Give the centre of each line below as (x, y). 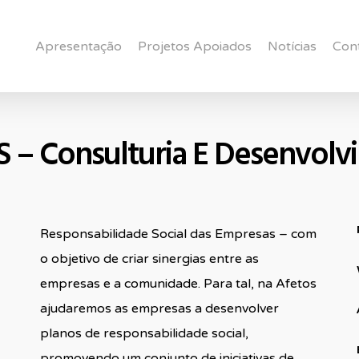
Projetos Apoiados (195, 46)
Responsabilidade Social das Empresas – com (178, 234)
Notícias (292, 46)
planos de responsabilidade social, (144, 333)
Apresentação (79, 46)
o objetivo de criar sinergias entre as (149, 258)
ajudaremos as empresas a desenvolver (159, 308)
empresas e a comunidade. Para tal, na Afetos (178, 283)
